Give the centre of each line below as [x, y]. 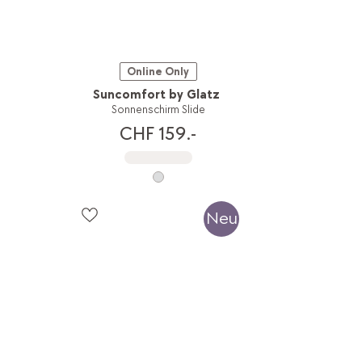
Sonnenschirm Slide [158, 110]
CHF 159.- [158, 133]
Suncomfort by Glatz [157, 95]
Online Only [158, 72]
